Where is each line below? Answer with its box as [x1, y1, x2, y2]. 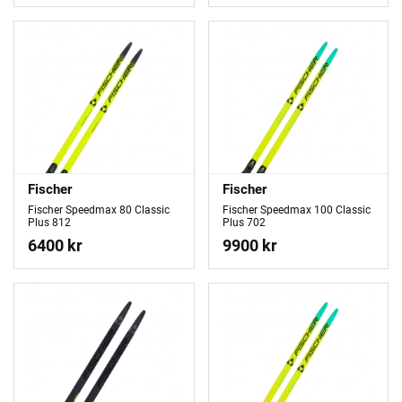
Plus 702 [222, 216, 266, 230]
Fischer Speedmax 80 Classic [28, 204, 170, 217]
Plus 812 [28, 216, 71, 230]
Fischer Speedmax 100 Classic [222, 204, 371, 217]
